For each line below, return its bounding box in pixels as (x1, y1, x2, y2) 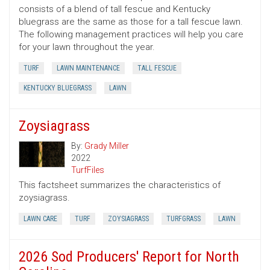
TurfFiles (71, 165, 104, 175)
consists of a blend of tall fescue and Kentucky (19, 4, 210, 15)
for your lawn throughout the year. (19, 42, 155, 53)
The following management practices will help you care (19, 29, 243, 40)
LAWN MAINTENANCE (57, 64, 120, 73)
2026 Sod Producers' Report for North (19, 248, 239, 266)
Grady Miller (84, 141, 129, 151)
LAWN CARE (24, 215, 57, 224)
